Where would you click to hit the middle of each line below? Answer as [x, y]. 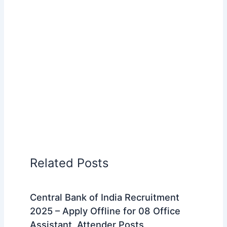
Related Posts [69, 163]
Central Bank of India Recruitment [104, 197]
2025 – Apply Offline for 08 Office [105, 211]
